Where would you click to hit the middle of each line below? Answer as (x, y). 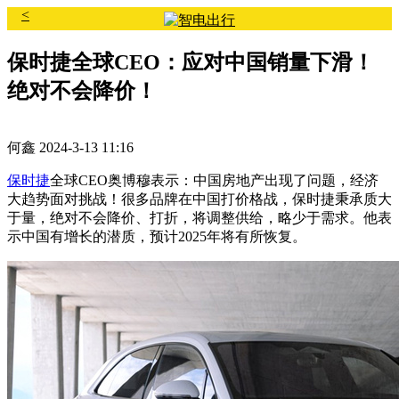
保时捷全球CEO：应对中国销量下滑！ (191, 62)
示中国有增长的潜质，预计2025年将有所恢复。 (157, 236)
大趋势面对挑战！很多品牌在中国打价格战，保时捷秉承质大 (199, 199)
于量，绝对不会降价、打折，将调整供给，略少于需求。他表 (199, 217)
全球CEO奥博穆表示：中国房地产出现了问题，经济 (214, 180)
